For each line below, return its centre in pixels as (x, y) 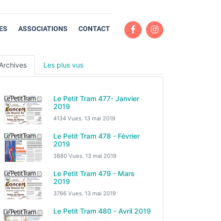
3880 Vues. (69, 156)
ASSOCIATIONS (43, 28)
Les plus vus (63, 65)
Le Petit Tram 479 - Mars (94, 173)
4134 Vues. (69, 118)
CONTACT (94, 28)
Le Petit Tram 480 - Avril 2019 (102, 211)
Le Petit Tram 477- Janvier (96, 98)
